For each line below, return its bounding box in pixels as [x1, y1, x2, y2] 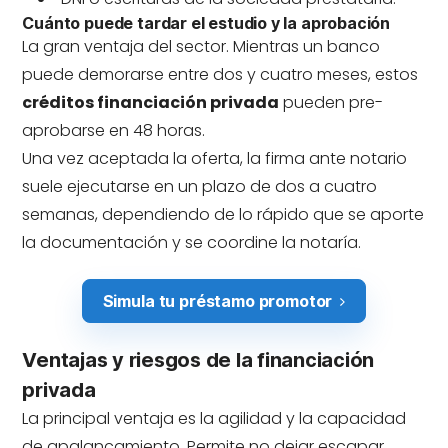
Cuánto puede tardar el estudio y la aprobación [22, 13, 391, 33]
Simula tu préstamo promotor [102, 291, 333, 311]
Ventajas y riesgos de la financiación [22, 348, 375, 372]
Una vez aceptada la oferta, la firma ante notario [22, 147, 408, 170]
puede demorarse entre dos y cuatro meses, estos [22, 63, 419, 86]
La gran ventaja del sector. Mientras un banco [22, 35, 381, 58]
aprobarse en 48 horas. [22, 119, 206, 142]
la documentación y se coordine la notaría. [22, 231, 362, 254]
